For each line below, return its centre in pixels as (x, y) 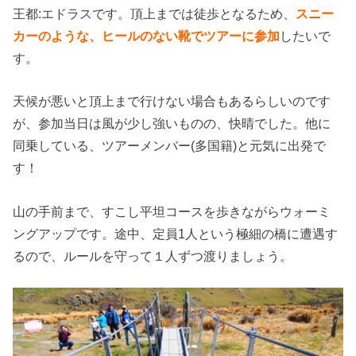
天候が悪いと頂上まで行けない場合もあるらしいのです (172, 101)
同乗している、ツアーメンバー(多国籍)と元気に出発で (170, 146)
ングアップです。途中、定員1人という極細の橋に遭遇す (176, 233)
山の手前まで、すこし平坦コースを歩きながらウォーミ (172, 211)
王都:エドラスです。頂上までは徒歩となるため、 (155, 14)
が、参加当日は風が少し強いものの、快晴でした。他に (172, 124)
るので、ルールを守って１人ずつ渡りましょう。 (153, 255)
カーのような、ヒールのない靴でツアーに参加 (147, 36)
